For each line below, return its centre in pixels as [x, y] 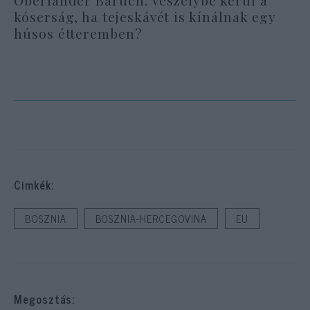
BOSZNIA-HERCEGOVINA [151, 219]
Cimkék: [34, 185]
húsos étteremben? [78, 33]
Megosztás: [45, 299]
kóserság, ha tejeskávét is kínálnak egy [145, 16]
